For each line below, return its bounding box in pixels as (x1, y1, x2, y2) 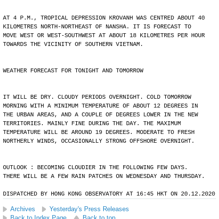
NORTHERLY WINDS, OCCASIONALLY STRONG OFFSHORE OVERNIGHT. (3, 138, 195, 145)
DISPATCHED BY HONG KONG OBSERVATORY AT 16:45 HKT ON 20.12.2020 (3, 191, 215, 197)
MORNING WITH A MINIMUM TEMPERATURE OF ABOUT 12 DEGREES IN (3, 103, 198, 109)
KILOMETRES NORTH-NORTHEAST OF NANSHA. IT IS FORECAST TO (3, 23, 191, 30)
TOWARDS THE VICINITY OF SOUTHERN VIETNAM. (3, 41, 143, 48)
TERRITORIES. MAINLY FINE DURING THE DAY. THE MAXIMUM (3, 120, 181, 127)
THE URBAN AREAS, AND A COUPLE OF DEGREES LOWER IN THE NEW (3, 111, 198, 118)
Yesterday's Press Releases (49, 205, 129, 213)
